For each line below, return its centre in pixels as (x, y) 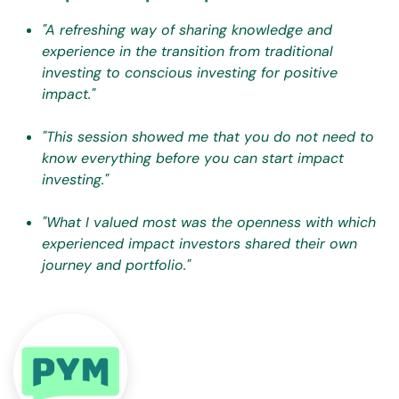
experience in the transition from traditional (187, 52)
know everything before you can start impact (193, 159)
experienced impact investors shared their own (199, 244)
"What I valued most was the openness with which (209, 223)
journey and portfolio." (116, 265)
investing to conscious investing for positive (190, 73)
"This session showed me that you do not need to (208, 137)
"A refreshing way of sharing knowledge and (187, 30)
